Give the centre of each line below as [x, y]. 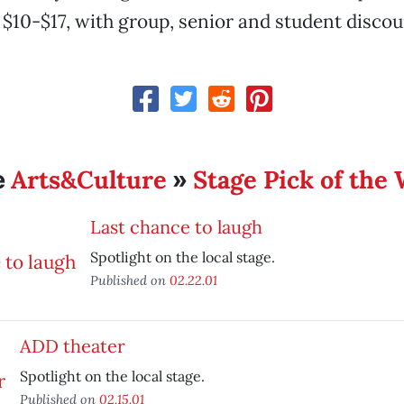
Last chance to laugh [176, 227]
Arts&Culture [89, 179]
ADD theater [72, 346]
